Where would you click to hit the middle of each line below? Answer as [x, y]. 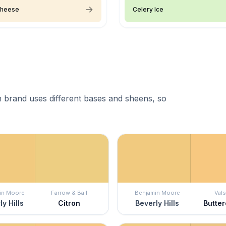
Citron [69, 203]
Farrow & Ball [69, 192]
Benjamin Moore [157, 192]
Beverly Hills [157, 203]
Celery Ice [148, 9]
